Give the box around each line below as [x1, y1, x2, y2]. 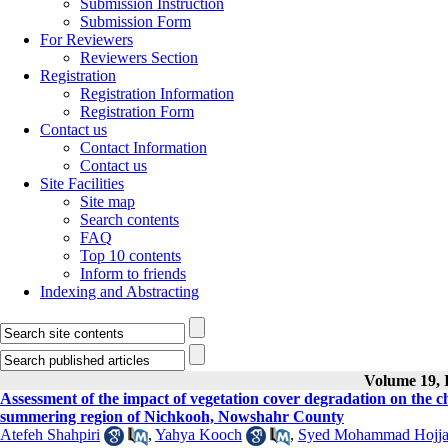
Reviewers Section [80, 49, 198, 66]
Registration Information [80, 85, 234, 102]
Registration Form [80, 103, 194, 120]
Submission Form [80, 13, 191, 30]
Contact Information [80, 139, 207, 156]
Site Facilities [40, 175, 124, 192]
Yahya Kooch [155, 426, 242, 443]
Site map [80, 193, 135, 210]
